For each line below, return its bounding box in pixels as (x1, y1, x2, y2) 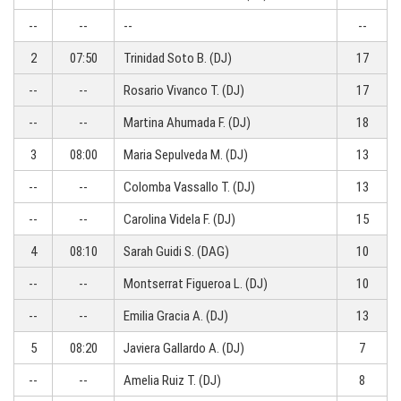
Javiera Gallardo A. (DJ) (124, 339, 244, 357)
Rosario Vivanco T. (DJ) (124, 81, 244, 99)
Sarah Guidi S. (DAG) (124, 243, 229, 260)
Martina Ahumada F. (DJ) (124, 114, 251, 132)
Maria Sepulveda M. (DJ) (124, 146, 248, 164)
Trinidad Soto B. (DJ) (124, 49, 232, 67)
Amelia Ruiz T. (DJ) (124, 371, 221, 389)
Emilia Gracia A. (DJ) (124, 307, 228, 325)
